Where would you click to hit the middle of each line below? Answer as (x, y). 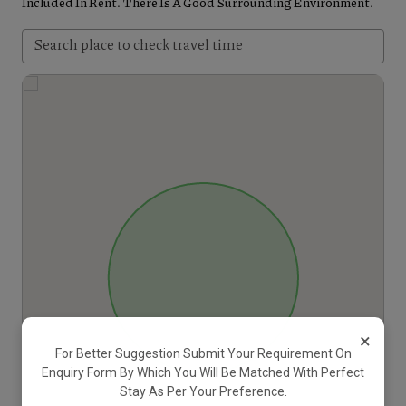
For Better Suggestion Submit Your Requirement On (203, 353)
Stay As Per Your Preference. (203, 391)
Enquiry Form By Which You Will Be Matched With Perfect (203, 372)
